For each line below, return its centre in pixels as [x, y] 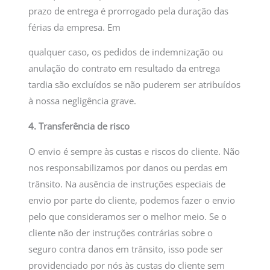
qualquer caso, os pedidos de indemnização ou [126, 52]
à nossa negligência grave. [83, 101]
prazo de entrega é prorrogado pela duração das [129, 11]
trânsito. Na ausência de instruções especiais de [127, 184]
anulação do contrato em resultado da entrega [124, 68]
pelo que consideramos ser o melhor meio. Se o [128, 216]
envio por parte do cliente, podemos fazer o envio [132, 200]
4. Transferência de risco [79, 126]
